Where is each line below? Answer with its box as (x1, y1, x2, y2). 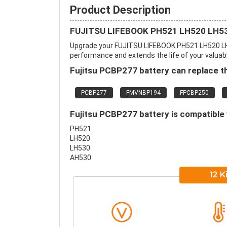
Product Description (70, 4, 171, 16)
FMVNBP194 (126, 89, 161, 96)
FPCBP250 (180, 89, 209, 96)
